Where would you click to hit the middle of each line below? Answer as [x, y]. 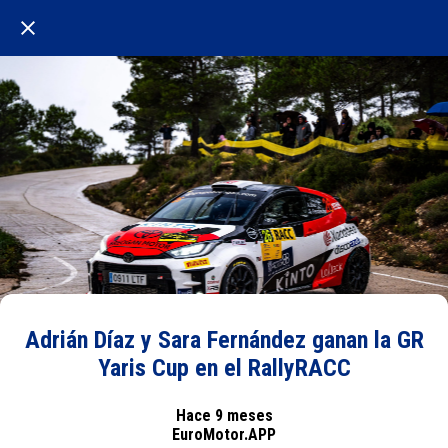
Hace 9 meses [224, 415]
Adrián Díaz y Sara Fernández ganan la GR [224, 340]
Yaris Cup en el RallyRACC [224, 368]
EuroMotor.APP [224, 434]
